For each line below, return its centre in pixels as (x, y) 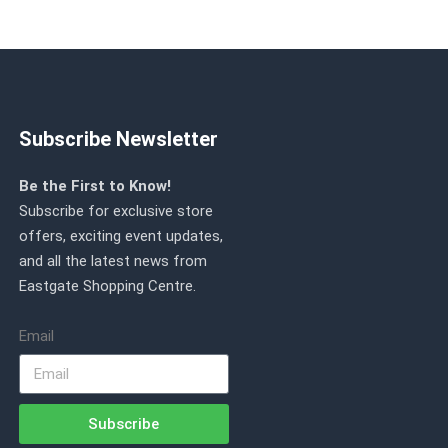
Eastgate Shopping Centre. (108, 286)
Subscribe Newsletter (119, 139)
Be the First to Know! (95, 186)
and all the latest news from (113, 261)
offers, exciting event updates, (121, 236)
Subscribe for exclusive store (116, 211)
